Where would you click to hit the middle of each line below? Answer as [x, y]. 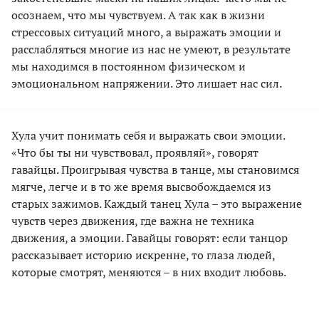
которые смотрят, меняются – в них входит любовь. [149, 272]
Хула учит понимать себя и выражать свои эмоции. [148, 135]
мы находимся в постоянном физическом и [129, 66]
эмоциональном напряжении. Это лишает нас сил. [147, 83]
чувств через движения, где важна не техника [133, 220]
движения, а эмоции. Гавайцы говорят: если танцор [150, 237]
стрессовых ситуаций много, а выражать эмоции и [146, 32]
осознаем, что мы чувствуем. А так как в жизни [138, 15]
